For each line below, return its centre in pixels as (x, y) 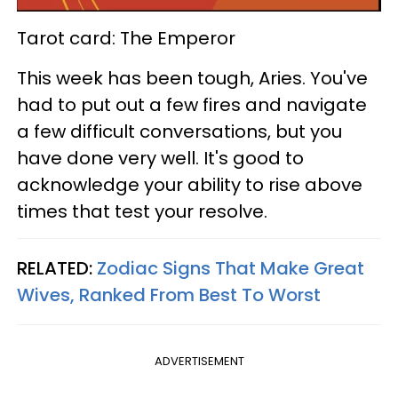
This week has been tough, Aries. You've (192, 79)
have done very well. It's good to (160, 159)
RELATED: (57, 269)
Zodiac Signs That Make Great (231, 269)
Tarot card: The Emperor (126, 39)
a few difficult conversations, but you (179, 132)
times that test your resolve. (142, 212)
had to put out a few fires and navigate (192, 105)
